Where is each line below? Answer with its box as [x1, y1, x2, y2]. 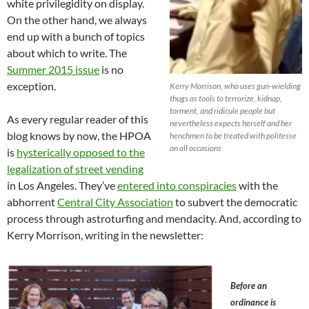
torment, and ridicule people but [170, 106, 275, 117]
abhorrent [7, 195, 57, 209]
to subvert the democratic [173, 195, 297, 209]
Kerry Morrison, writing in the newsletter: [7, 228, 203, 242]
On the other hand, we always [7, 13, 147, 27]
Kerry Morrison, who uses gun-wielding [170, 81, 301, 92]
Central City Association [57, 195, 173, 209]
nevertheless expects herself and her [170, 118, 292, 129]
